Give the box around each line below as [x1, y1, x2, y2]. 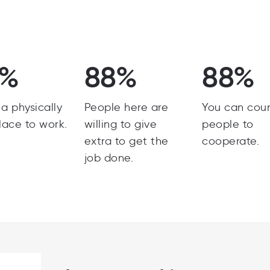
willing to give [84, 118, 157, 131]
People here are [84, 101, 169, 114]
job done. [84, 151, 134, 165]
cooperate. [202, 134, 260, 148]
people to [202, 118, 254, 131]
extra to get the [84, 134, 169, 148]
